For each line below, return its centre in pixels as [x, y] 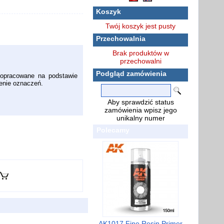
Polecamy [113, 130]
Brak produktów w [140, 53]
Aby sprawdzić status [140, 102]
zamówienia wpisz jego [140, 110]
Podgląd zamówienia [131, 73]
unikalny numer [140, 118]
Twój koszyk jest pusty [140, 26]
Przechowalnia [121, 38]
